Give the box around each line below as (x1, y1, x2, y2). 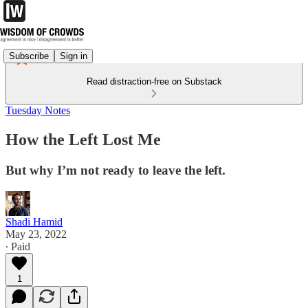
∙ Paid (5, 240, 30, 252)
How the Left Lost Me (5, 130, 161, 148)
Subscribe (9, 50, 49, 61)
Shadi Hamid (5, 215, 63, 228)
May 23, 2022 (5, 228, 67, 240)
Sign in (60, 50, 87, 61)
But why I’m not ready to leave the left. (5, 162, 225, 177)
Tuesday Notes (5, 104, 70, 116)
